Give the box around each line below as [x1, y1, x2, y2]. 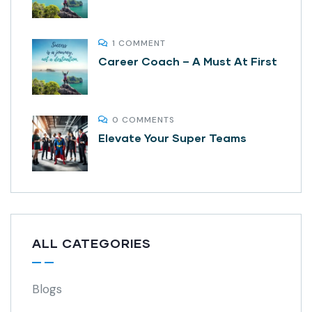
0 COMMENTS [112, 114, 175, 126]
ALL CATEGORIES [32, 235, 151, 251]
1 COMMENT [112, 38, 166, 49]
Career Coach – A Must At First [98, 54, 277, 68]
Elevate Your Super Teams [98, 131, 247, 145]
